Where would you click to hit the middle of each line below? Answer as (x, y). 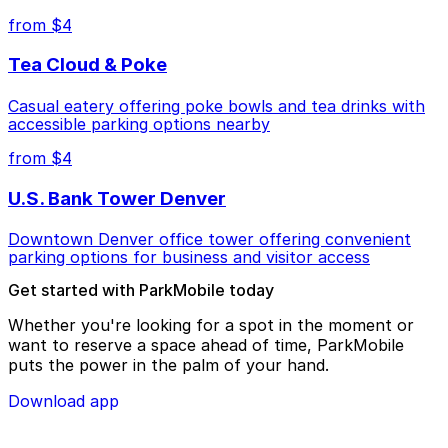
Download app (63, 401)
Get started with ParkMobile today (141, 290)
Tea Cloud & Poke (87, 65)
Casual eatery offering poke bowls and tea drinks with (216, 105)
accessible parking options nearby (139, 123)
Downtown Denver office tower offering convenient (209, 239)
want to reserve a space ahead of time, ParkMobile (206, 345)
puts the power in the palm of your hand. (168, 365)
